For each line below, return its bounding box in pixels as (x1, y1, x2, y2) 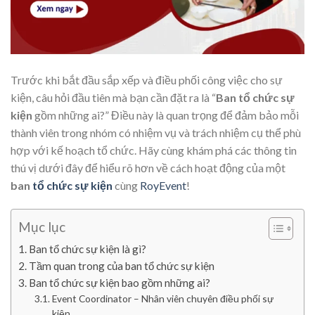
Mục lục (18, 219, 65, 236)
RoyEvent (140, 179, 186, 193)
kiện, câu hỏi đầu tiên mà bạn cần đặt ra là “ (11, 91, 216, 105)
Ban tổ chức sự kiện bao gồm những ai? (29, 276, 211, 290)
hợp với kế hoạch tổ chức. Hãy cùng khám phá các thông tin (11, 143, 297, 157)
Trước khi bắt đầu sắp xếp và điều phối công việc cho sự (11, 73, 283, 87)
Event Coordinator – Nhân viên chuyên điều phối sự (51, 292, 274, 305)
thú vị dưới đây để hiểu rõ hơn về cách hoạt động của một (11, 161, 285, 175)
